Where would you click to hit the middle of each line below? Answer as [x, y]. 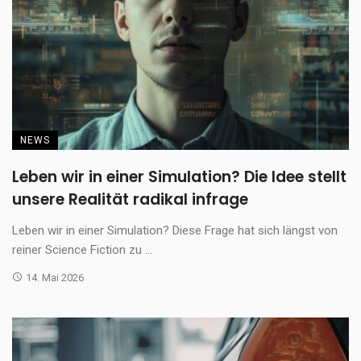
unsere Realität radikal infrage [130, 199]
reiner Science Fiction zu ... [82, 249]
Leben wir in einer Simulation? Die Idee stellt [179, 176]
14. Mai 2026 [54, 277]
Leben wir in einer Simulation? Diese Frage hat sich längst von [175, 230]
